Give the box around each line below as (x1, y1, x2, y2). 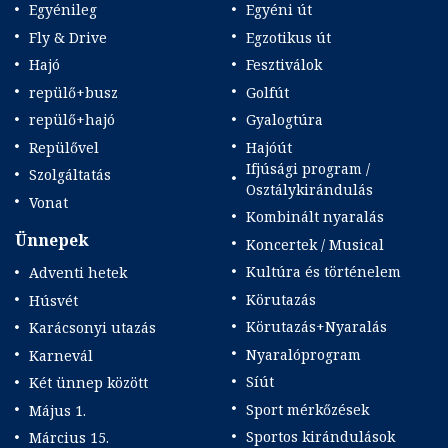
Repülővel (29, 137, 99, 157)
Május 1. (29, 400, 86, 420)
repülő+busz (29, 82, 118, 102)
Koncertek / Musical (245, 234, 384, 254)
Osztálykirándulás (245, 179, 373, 199)
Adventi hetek (29, 263, 127, 283)
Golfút (245, 82, 289, 102)
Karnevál (29, 345, 93, 365)
